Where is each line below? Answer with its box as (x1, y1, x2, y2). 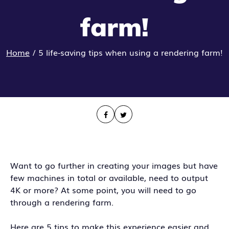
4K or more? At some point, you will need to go (10, 184, 196, 196)
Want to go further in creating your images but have (10, 159, 218, 172)
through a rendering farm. (10, 196, 113, 209)
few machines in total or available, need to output (10, 171, 208, 184)
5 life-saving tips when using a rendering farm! (38, 46, 223, 58)
